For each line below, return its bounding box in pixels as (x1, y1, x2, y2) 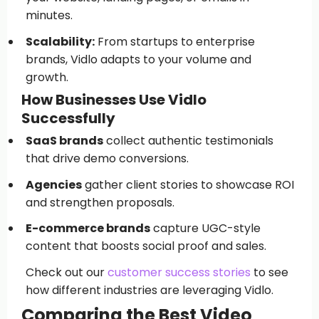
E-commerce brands (25, 220, 150, 237)
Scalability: (25, 33, 95, 51)
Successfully (21, 108, 115, 128)
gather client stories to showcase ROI (81, 176, 294, 193)
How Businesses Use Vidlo (21, 89, 206, 110)
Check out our (25, 263, 108, 281)
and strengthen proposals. (25, 194, 174, 211)
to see (250, 263, 288, 281)
